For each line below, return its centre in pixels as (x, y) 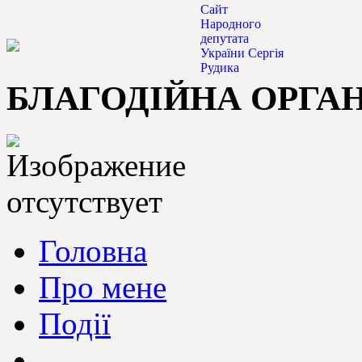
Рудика (220, 67)
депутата (225, 38)
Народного (231, 24)
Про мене (103, 287)
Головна (93, 250)
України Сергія (242, 53)
